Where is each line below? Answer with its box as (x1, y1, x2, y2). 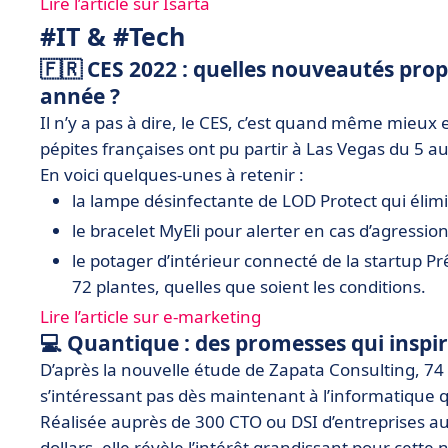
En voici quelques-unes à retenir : (40, 163, 304, 186)
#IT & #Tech (40, 19, 185, 53)
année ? (40, 82, 120, 110)
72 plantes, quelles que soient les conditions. (72, 275, 426, 298)
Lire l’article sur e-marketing (40, 305, 261, 328)
